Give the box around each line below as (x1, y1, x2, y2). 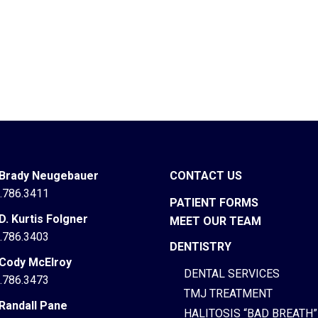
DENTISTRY (170, 240, 231, 253)
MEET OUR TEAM (170, 214, 261, 228)
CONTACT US (170, 169, 242, 182)
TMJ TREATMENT (184, 287, 273, 300)
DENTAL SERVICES (184, 267, 280, 280)
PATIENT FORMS (170, 196, 258, 209)
